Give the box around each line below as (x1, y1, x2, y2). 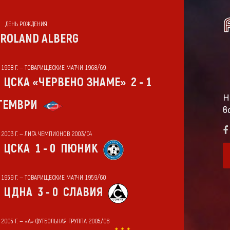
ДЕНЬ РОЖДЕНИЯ (5, 20, 47, 28)
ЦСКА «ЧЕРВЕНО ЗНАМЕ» (3, 74, 126, 90)
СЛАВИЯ (63, 184, 103, 200)
